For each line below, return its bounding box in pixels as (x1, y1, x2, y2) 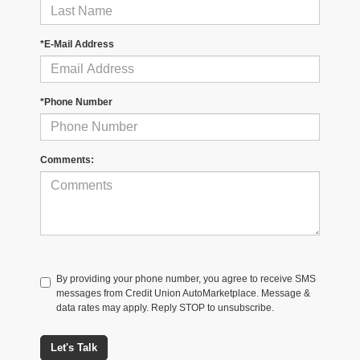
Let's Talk (51, 342, 97, 354)
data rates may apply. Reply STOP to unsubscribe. (56, 302, 274, 314)
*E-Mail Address (40, 39, 114, 51)
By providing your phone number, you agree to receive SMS (56, 273, 316, 285)
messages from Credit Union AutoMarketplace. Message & (56, 288, 310, 300)
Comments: (40, 154, 94, 166)
